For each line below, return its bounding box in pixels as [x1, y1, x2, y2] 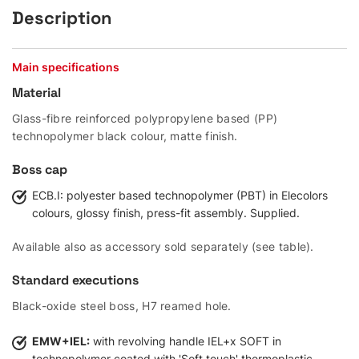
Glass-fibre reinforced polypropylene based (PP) [12, 111, 278, 125]
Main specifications [12, 60, 119, 74]
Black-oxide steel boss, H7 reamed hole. [12, 299, 232, 313]
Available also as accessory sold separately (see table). [12, 240, 314, 253]
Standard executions [12, 272, 139, 288]
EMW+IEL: [32, 334, 90, 348]
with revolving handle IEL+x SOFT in [90, 334, 281, 348]
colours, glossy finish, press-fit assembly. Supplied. [32, 206, 300, 220]
